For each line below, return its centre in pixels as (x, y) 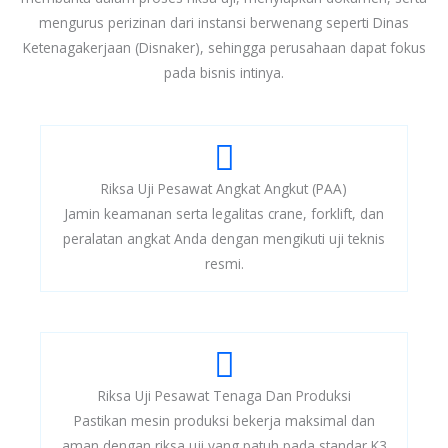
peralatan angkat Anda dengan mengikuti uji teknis (224, 238)
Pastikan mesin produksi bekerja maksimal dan (224, 420)
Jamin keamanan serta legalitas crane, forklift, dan (224, 213)
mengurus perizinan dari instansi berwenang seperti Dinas (224, 22)
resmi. (224, 263)
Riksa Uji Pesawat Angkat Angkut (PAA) (224, 188)
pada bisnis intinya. (224, 72)
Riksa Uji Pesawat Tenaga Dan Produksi (224, 395)
